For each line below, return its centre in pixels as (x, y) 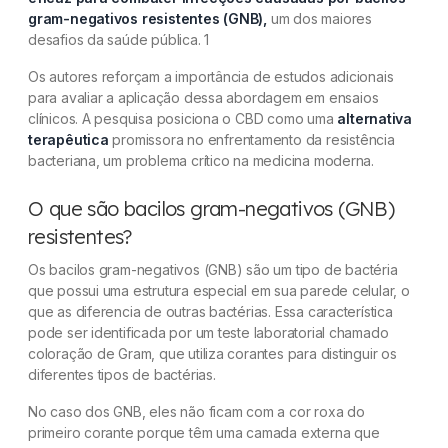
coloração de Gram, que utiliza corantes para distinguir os (212, 354)
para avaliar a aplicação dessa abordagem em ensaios (203, 98)
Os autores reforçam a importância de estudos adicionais (211, 77)
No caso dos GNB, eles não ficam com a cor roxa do (196, 412)
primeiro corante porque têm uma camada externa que (204, 433)
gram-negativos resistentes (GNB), (148, 19)
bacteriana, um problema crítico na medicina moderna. (201, 161)
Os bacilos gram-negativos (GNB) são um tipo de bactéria (213, 270)
